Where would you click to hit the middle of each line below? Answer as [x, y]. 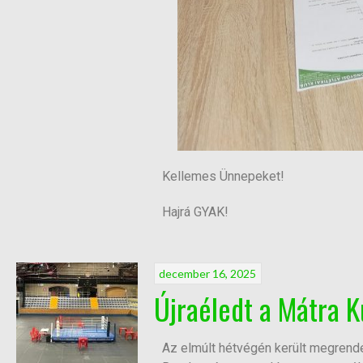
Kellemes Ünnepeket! [223, 177]
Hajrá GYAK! [195, 212]
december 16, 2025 [208, 273]
